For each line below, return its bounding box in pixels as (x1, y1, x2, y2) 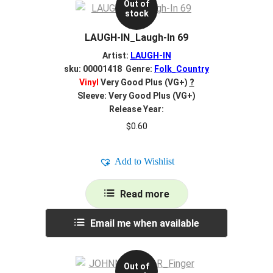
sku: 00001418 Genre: (64, 63, 154, 74)
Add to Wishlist (114, 156, 174, 167)
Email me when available (90, 218, 199, 230)
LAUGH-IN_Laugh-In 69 (85, 32, 188, 44)
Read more (119, 188, 169, 200)
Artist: (102, 50, 130, 60)
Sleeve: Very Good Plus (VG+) (77, 90, 196, 101)
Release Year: (109, 104, 164, 114)
